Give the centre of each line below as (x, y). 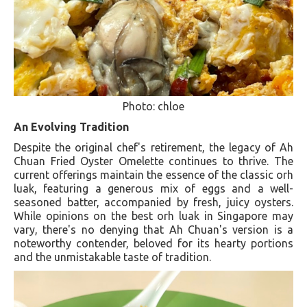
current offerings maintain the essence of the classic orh (153, 174)
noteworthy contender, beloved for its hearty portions (153, 243)
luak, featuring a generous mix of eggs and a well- (153, 188)
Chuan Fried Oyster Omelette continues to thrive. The (153, 161)
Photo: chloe (153, 106)
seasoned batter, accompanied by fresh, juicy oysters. (153, 202)
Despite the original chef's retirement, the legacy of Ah (153, 147)
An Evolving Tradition (71, 126)
